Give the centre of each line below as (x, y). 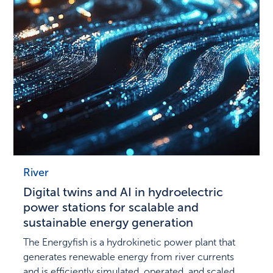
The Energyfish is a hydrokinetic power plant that (129, 242)
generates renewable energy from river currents (129, 257)
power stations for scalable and (111, 207)
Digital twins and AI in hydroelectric (123, 192)
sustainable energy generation (108, 222)
